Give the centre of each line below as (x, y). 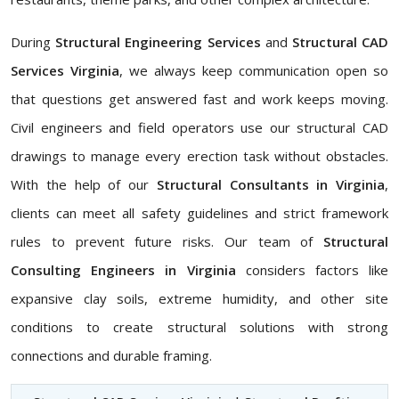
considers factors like (317, 270)
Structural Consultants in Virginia (270, 185)
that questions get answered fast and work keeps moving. (199, 99)
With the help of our (84, 185)
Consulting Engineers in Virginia (128, 270)
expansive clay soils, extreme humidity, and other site (199, 299)
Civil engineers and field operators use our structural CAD (199, 128)
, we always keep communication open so (254, 71)
